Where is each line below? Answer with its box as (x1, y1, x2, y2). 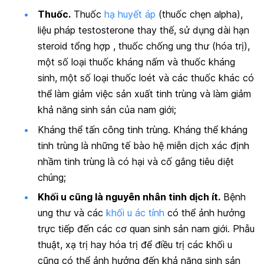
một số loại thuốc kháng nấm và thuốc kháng (38, 56, 235, 68)
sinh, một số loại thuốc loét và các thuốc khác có (38, 72, 254, 84)
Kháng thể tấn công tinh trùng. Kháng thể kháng (38, 123, 247, 136)
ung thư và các (38, 207, 106, 219)
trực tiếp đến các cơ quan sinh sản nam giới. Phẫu (38, 223, 255, 235)
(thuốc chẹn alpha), (156, 8, 243, 21)
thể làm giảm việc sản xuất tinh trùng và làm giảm (38, 88, 251, 100)
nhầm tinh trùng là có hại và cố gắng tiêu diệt (38, 155, 234, 167)
